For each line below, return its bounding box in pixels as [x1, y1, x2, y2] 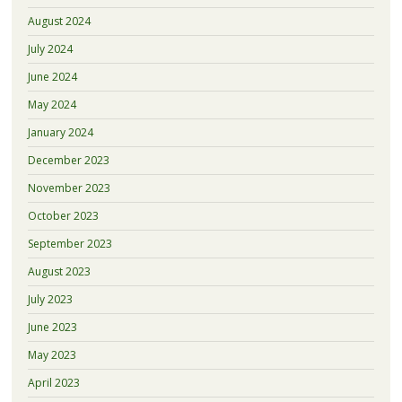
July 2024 [27, 41, 73, 57]
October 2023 [27, 208, 99, 224]
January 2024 [27, 125, 93, 141]
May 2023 [27, 347, 76, 363]
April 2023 [27, 375, 80, 391]
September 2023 [27, 236, 112, 252]
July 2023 [27, 292, 73, 308]
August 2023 [27, 264, 91, 280]
